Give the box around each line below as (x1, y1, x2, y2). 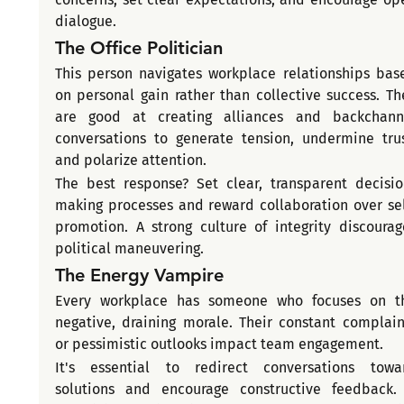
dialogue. (54, 13, 116, 31)
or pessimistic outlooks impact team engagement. (54, 335, 383, 353)
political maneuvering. (54, 240, 204, 258)
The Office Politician (54, 37, 223, 60)
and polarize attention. (54, 151, 207, 170)
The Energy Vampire (54, 264, 224, 287)
